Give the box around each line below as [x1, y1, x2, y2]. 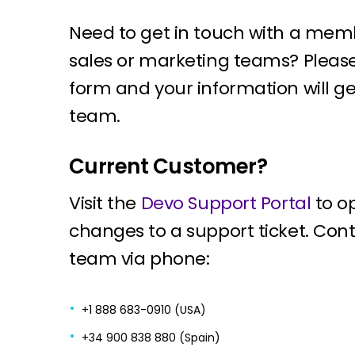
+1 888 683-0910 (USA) [82, 302, 206, 318]
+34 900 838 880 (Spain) [82, 330, 220, 345]
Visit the [69, 191, 141, 216]
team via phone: [69, 246, 210, 271]
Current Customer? [69, 152, 268, 181]
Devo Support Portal [140, 191, 311, 216]
